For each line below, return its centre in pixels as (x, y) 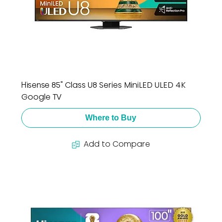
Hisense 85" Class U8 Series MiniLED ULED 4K (103, 85)
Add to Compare (117, 144)
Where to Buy (111, 118)
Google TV (41, 97)
